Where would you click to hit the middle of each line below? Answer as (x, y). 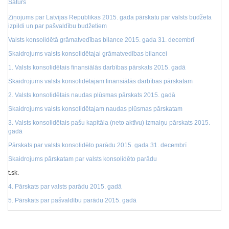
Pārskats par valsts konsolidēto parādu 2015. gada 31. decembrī (97, 145)
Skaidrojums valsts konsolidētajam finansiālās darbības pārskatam (100, 81)
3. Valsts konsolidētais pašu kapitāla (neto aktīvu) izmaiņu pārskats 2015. (109, 123)
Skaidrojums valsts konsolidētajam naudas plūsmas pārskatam (95, 109)
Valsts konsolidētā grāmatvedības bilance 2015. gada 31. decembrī (101, 40)
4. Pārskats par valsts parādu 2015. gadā (65, 187)
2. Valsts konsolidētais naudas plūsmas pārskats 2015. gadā (92, 95)
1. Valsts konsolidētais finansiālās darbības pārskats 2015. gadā (97, 67)
